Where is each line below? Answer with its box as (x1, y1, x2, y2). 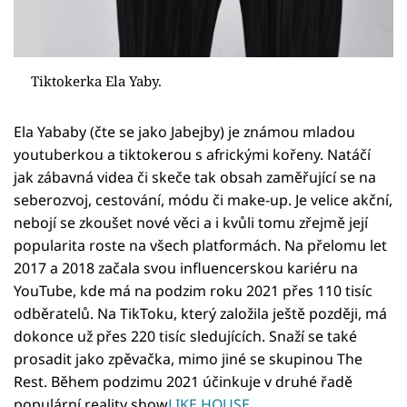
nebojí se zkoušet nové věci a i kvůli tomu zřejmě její (14, 213, 368, 233)
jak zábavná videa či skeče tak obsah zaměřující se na (14, 167, 376, 188)
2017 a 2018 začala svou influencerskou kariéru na (14, 258, 358, 279)
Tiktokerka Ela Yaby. (30, 71, 162, 90)
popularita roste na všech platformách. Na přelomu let (14, 235, 387, 256)
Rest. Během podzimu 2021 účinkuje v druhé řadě (14, 372, 352, 392)
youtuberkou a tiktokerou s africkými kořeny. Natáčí (14, 144, 371, 165)
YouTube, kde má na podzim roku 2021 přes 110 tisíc (14, 281, 372, 302)
